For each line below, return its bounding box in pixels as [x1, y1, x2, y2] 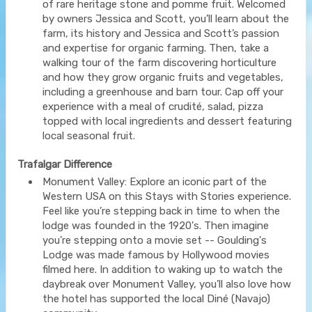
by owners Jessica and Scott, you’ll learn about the [42, 12, 289, 25]
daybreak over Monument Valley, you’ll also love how [42, 277, 291, 290]
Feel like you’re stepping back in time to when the [42, 204, 280, 217]
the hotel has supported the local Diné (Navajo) [42, 292, 270, 305]
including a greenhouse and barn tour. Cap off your [42, 85, 283, 98]
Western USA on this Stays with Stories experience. [42, 189, 291, 203]
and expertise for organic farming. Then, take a [42, 41, 269, 54]
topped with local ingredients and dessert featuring [42, 114, 292, 127]
